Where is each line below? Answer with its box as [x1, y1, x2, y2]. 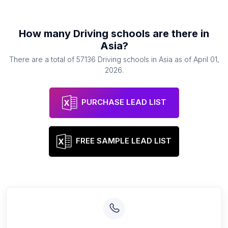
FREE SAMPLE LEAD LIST [76, 136, 172, 146]
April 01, [193, 55, 219, 64]
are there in [150, 27, 209, 40]
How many [19, 27, 73, 40]
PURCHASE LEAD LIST [81, 97, 166, 107]
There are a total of [9, 55, 76, 64]
